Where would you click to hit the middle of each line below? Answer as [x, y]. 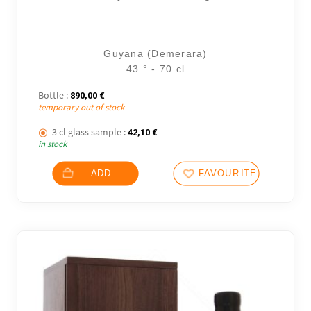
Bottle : [53, 95]
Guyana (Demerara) [155, 53]
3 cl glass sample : [89, 132]
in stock [53, 144]
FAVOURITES [231, 174]
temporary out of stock [82, 107]
